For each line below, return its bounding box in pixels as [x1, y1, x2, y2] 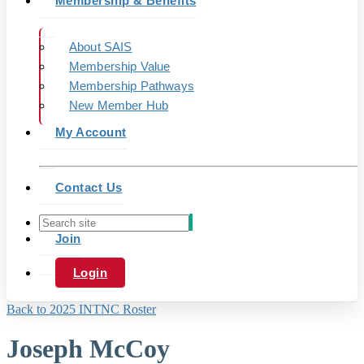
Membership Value [69, 59, 171, 73]
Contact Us [55, 180, 123, 194]
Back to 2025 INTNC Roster [6, 302, 156, 316]
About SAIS [69, 40, 132, 54]
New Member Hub [69, 98, 169, 112]
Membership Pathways [69, 79, 194, 93]
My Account [55, 125, 127, 139]
